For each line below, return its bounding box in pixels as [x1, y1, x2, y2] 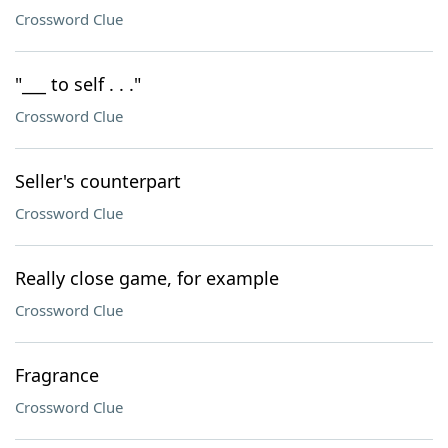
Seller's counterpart [15, 169, 181, 193]
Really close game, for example [15, 266, 279, 290]
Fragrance [15, 363, 99, 387]
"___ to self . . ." [15, 72, 141, 96]
